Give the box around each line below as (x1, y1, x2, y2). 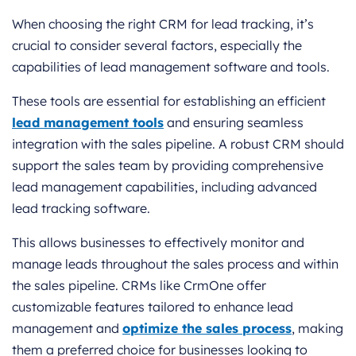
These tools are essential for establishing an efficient (12, 93, 326, 110)
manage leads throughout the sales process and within (12, 256, 339, 273)
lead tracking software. (12, 200, 150, 217)
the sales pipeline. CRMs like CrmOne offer (12, 277, 266, 294)
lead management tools (12, 114, 164, 131)
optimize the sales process (122, 320, 292, 337)
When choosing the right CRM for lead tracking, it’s (12, 16, 314, 33)
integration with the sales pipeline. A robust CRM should (12, 136, 344, 153)
